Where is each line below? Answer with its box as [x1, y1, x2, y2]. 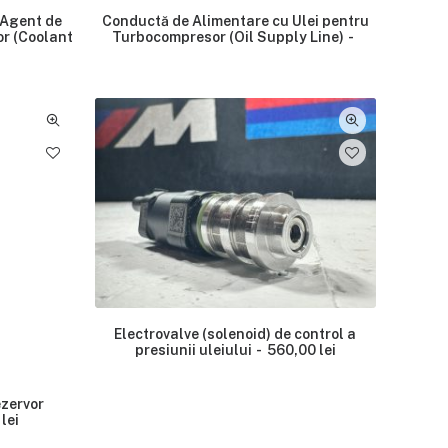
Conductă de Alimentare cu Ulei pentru [101, 12, 369, 29]
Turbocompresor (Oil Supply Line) [111, 28, 344, 45]
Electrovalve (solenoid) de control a [114, 325, 357, 342]
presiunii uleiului [134, 341, 252, 358]
